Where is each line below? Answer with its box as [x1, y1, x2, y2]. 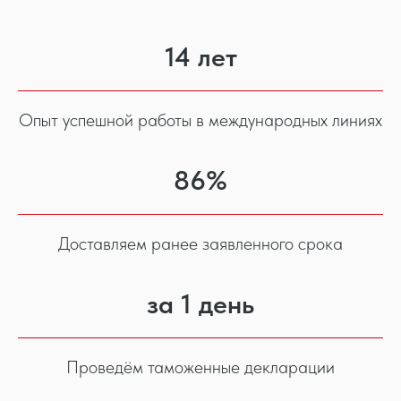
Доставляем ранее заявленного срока [58, 233, 343, 255]
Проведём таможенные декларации [66, 356, 335, 379]
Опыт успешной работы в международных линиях [19, 109, 382, 132]
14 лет [164, 40, 237, 73]
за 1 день [147, 287, 254, 320]
